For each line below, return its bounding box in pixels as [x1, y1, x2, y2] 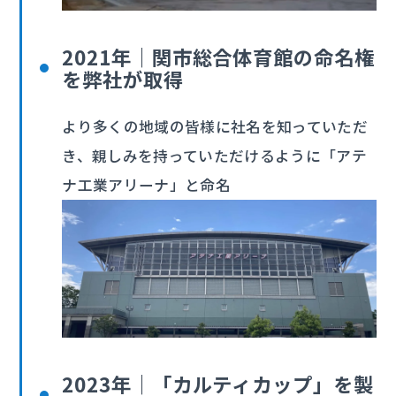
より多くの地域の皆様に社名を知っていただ [62, 115, 369, 137]
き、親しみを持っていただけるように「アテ [62, 144, 368, 166]
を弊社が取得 [62, 64, 184, 93]
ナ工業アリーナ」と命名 [62, 173, 232, 195]
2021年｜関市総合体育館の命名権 [62, 42, 375, 71]
